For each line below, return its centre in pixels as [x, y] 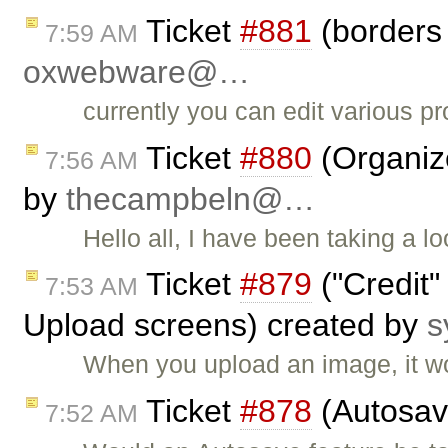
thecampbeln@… [190, 198]
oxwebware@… [136, 71]
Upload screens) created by [225, 325]
